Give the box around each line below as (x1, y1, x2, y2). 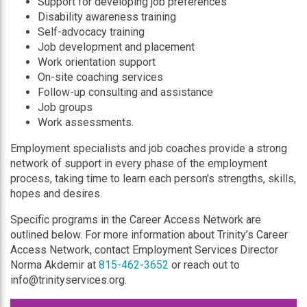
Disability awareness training (38, 10, 176, 23)
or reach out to (169, 258, 240, 271)
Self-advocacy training (38, 25, 145, 38)
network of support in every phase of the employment (10, 157, 267, 170)
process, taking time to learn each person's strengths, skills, (10, 172, 296, 185)
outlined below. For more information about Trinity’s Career (10, 228, 288, 241)
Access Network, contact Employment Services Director (10, 243, 278, 256)
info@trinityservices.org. (10, 273, 127, 286)
